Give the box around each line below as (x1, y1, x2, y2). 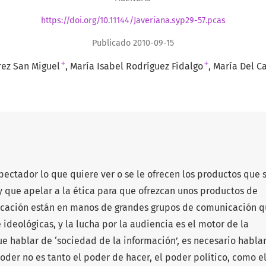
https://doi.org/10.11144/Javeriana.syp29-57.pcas (40, 15, 226, 26)
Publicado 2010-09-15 (92, 37, 174, 48)
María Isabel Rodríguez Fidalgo (70, 60, 203, 72)
